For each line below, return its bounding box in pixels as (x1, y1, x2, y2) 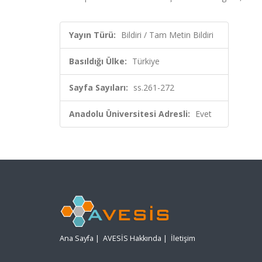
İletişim (171, 233, 195, 244)
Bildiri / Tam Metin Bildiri (121, 29, 213, 40)
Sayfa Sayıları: (69, 82, 128, 93)
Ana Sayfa (60, 233, 94, 244)
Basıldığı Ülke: (69, 56, 127, 67)
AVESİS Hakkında (103, 233, 161, 244)
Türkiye (132, 56, 160, 67)
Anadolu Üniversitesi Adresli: (69, 108, 190, 119)
